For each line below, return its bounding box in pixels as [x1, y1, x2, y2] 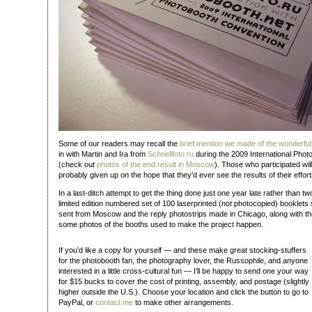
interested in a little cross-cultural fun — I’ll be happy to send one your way [58, 267, 309, 275]
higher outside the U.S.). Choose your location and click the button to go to [58, 288, 309, 296]
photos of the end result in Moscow [97, 160, 214, 169]
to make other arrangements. [133, 298, 233, 306]
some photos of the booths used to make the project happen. [58, 220, 263, 228]
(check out [58, 160, 97, 169]
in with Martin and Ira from [58, 150, 148, 158]
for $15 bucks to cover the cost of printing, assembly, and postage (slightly [58, 277, 309, 286]
